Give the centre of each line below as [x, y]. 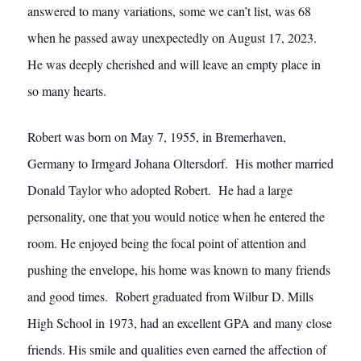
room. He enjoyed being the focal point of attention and [167, 243]
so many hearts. [67, 91]
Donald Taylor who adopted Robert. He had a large [160, 190]
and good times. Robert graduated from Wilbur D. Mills [170, 296]
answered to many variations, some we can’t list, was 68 [169, 11]
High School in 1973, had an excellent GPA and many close [180, 323]
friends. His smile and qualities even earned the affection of [177, 349]
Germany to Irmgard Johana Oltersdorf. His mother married [180, 163]
